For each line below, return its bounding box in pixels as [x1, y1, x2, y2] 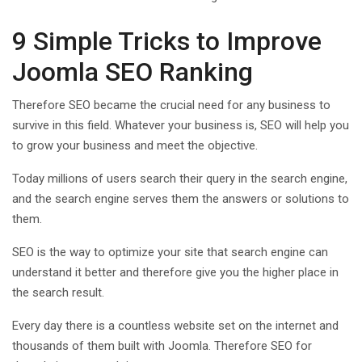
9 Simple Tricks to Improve [12, 25, 322, 57]
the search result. [12, 284, 104, 300]
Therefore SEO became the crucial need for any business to [12, 97, 330, 112]
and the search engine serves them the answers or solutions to [12, 191, 349, 206]
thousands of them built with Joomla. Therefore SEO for [12, 338, 312, 353]
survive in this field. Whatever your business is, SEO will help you [12, 117, 349, 133]
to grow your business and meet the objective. [12, 137, 258, 153]
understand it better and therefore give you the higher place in [12, 264, 339, 280]
